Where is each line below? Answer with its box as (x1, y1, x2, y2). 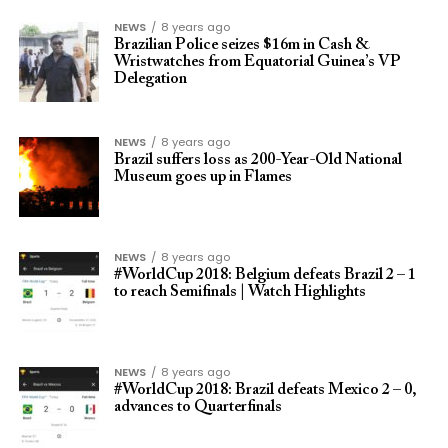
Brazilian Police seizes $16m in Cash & (113, 37, 370, 53)
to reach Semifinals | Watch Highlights (113, 284, 366, 300)
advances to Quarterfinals (113, 399, 282, 415)
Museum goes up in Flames (113, 169, 292, 185)
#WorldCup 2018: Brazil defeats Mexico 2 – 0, (113, 382, 417, 398)
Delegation (113, 71, 187, 87)
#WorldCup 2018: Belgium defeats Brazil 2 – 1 (113, 267, 416, 283)
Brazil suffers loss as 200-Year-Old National (113, 152, 402, 168)
